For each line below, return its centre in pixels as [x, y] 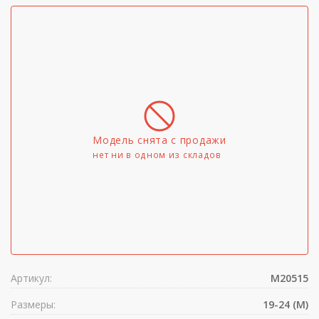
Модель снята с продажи [159, 140]
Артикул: [31, 278]
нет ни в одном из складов [157, 155]
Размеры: [33, 304]
